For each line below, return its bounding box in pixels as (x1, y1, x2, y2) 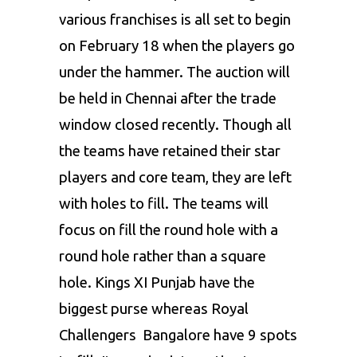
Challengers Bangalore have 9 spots (59, 327, 297, 344)
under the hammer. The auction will (59, 64, 290, 81)
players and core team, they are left (59, 169, 292, 186)
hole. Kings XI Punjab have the (59, 274, 255, 292)
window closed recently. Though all (59, 116, 292, 134)
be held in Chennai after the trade (59, 90, 277, 108)
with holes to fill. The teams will (59, 195, 269, 213)
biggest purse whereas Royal (59, 300, 249, 318)
